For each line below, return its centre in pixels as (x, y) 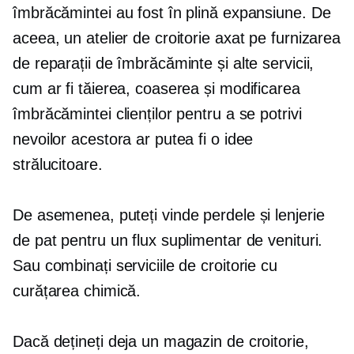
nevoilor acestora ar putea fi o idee (133, 139)
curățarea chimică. (77, 290)
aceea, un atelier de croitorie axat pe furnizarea (177, 38)
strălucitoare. (58, 164)
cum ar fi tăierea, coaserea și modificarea (156, 88)
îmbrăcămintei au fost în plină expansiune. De (172, 12)
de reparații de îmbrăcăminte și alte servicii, (164, 63)
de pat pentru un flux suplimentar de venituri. (168, 240)
